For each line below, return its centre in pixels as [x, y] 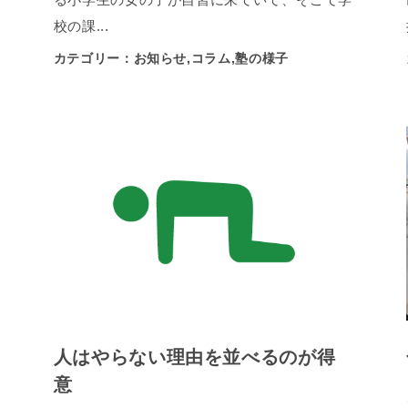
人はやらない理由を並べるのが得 [194, 357]
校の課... [81, 26]
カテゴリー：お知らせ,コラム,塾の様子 [171, 58]
